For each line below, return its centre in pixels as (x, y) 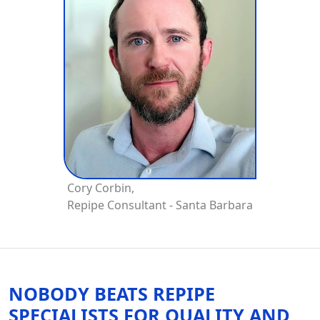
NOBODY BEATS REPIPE (112, 294)
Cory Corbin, (101, 188)
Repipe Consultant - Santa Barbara (160, 205)
